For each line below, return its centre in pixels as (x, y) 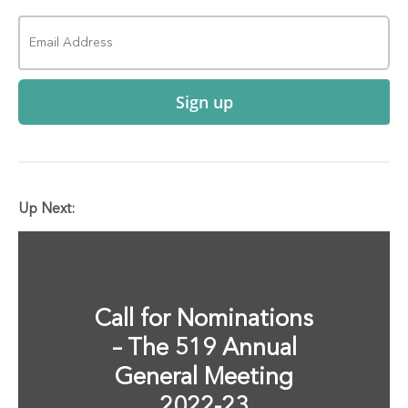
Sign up (204, 102)
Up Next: (46, 210)
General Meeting (204, 378)
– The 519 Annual (204, 349)
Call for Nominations (204, 320)
